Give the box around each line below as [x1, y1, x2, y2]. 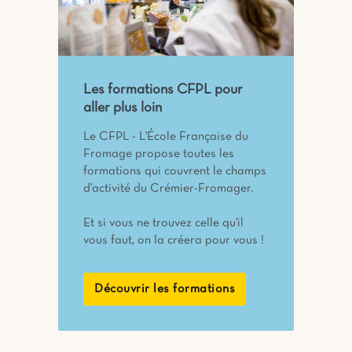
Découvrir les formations [94, 283, 235, 295]
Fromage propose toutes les [83, 148, 234, 159]
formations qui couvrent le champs [83, 165, 266, 177]
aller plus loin [83, 101, 162, 115]
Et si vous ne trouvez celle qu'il [83, 217, 244, 229]
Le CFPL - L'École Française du [83, 130, 248, 142]
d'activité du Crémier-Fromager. [83, 182, 253, 194]
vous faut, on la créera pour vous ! [83, 234, 264, 246]
